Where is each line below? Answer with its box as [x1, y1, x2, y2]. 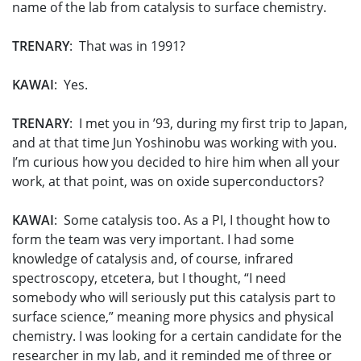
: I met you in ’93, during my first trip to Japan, [69, 114, 347, 133]
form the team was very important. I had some [12, 230, 294, 249]
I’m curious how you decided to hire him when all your [12, 153, 340, 172]
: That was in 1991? [69, 37, 185, 56]
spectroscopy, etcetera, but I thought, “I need [12, 269, 286, 288]
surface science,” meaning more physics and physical [12, 308, 334, 326]
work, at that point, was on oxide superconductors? [12, 172, 324, 191]
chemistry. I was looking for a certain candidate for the [12, 327, 342, 346]
